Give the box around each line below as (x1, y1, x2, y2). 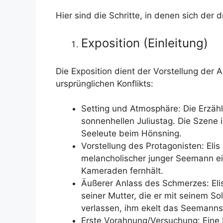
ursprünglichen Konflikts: (56, 78, 153, 89)
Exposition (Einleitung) (81, 36, 208, 50)
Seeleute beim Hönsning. (81, 128, 182, 138)
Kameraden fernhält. (81, 166, 163, 176)
